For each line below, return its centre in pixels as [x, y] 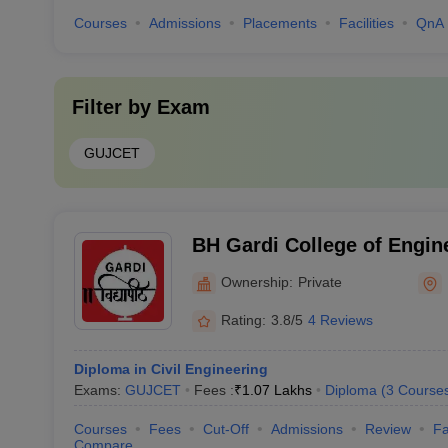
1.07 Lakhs [276, 390]
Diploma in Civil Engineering [170, 369]
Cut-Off [225, 429]
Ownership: [256, 281]
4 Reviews [340, 319]
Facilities [366, 23]
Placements [279, 23]
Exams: [99, 390]
